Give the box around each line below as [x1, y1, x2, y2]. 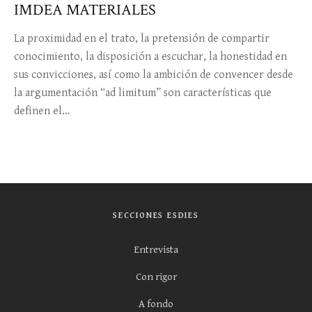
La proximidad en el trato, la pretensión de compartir [14, 32, 270, 45]
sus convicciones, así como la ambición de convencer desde [14, 68, 293, 81]
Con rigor [135, 271, 177, 283]
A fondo [139, 298, 173, 310]
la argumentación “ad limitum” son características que [14, 86, 272, 100]
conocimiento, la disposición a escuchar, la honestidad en [14, 50, 287, 63]
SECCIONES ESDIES [113, 211, 199, 220]
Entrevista [134, 244, 178, 256]
